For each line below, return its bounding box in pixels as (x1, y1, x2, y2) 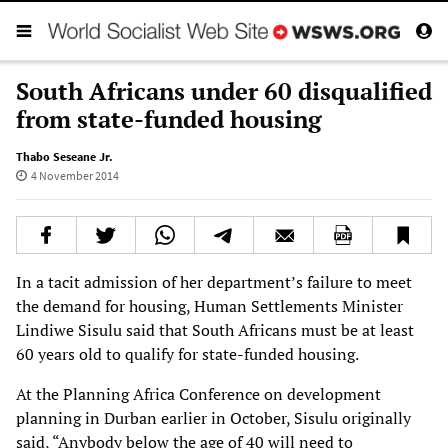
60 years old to (16, 342, 125, 365)
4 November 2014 (30, 167, 119, 183)
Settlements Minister (251, 294, 403, 317)
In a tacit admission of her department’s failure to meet (16, 270, 412, 293)
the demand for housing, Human (16, 294, 251, 317)
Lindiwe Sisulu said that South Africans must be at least (16, 318, 414, 341)
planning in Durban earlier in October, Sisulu (16, 406, 342, 429)
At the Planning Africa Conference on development (16, 382, 381, 405)
